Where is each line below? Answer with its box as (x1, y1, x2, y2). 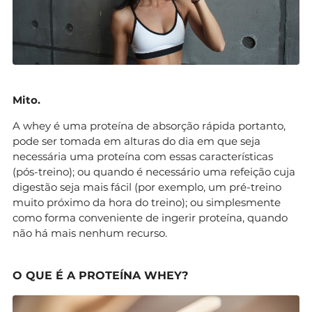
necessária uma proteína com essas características (13, 149, 273, 163)
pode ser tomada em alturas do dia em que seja (13, 134, 260, 148)
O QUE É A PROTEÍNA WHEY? (13, 268, 188, 282)
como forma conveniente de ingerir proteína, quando (13, 210, 288, 224)
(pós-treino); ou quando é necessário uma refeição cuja (13, 164, 295, 178)
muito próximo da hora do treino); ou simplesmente (13, 195, 281, 209)
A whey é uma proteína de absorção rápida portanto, (13, 118, 286, 132)
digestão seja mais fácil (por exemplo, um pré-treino (13, 180, 281, 194)
